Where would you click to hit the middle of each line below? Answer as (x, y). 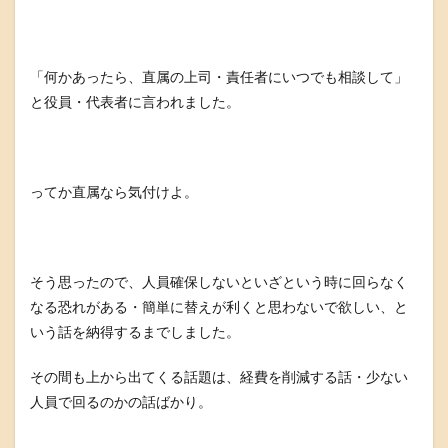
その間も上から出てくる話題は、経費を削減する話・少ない (219, 376)
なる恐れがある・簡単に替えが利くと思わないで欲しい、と (219, 306)
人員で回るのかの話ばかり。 (121, 401)
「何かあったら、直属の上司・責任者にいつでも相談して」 (219, 76)
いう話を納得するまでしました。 (135, 331)
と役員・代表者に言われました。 (135, 101)
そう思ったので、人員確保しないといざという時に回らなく (219, 281)
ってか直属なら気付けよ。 (114, 191)
